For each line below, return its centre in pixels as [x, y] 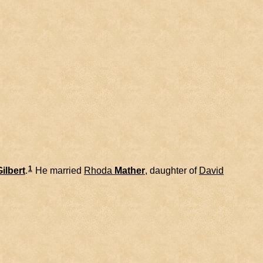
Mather [130, 170]
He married [58, 170]
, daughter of [172, 170]
